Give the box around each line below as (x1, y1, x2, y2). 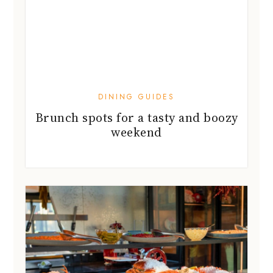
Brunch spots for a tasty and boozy (35, 108, 238, 126)
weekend (111, 123, 162, 141)
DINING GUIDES (98, 91, 175, 102)
